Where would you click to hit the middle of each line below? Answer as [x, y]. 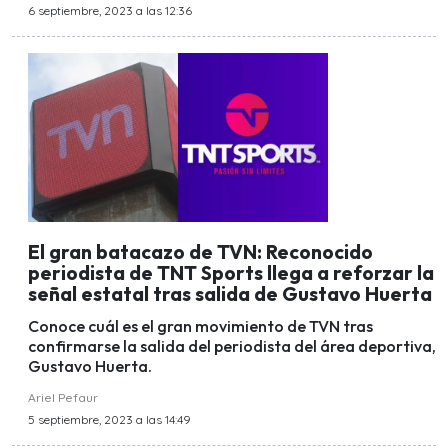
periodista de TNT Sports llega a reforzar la [231, 272]
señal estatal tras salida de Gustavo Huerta [230, 293]
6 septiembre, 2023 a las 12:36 [110, 11]
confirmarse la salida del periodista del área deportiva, [232, 346]
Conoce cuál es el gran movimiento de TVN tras [200, 326]
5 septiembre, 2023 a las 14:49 [109, 420]
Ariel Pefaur [63, 398]
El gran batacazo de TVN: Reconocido [200, 251]
